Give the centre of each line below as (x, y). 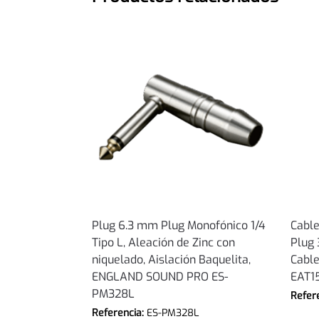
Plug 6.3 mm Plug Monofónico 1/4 (178, 226)
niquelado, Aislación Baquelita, (171, 260)
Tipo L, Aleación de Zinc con (163, 243)
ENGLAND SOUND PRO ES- (159, 277)
